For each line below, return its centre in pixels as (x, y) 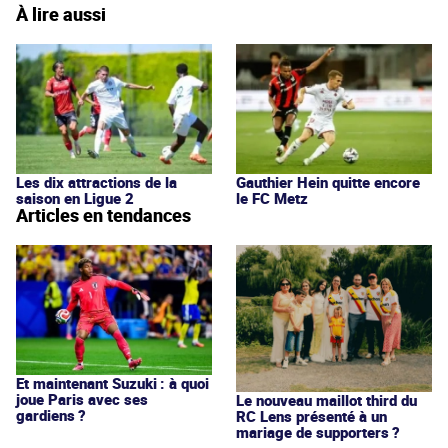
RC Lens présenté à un (311, 415)
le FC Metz (272, 197)
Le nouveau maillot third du (326, 399)
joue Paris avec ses (82, 398)
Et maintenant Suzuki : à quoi (112, 382)
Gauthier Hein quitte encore (328, 181)
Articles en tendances (103, 214)
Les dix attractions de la (96, 181)
